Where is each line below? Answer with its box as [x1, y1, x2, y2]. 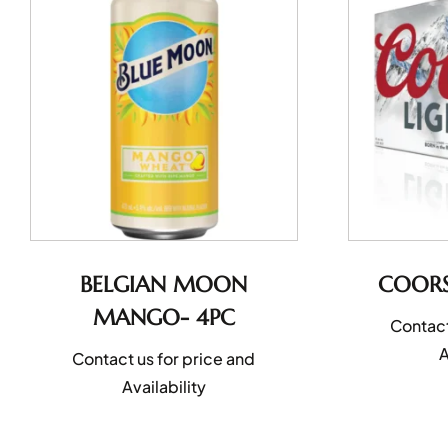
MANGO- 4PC [92, 303, 235, 331]
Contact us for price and [72, 347, 256, 369]
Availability [121, 375, 206, 397]
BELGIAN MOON [80, 270, 248, 298]
